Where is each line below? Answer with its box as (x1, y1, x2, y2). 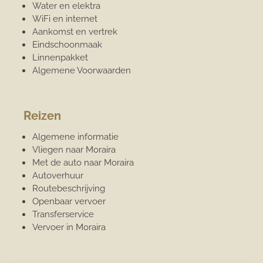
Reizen (23, 108, 62, 123)
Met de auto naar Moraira (32, 157, 134, 168)
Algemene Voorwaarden (32, 65, 131, 76)
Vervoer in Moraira (32, 221, 106, 232)
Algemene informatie (32, 131, 119, 142)
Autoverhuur (32, 170, 84, 181)
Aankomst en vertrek (32, 26, 118, 37)
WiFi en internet (32, 13, 98, 24)
